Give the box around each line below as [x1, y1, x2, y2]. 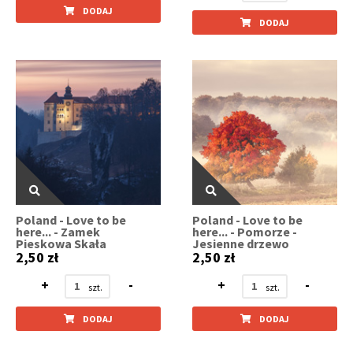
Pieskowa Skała [16, 235, 106, 251]
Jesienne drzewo [192, 235, 290, 251]
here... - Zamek [16, 223, 100, 240]
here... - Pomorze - [192, 223, 298, 240]
